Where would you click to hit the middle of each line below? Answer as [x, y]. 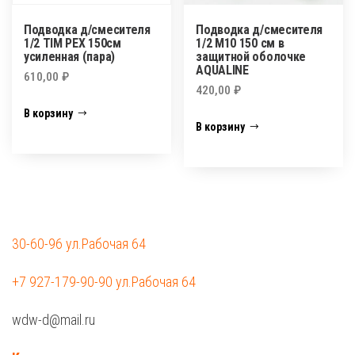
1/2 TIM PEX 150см [73, 43]
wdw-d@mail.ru [53, 320]
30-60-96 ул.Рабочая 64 [79, 244]
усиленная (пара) [69, 56]
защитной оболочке [251, 56]
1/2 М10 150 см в [240, 43]
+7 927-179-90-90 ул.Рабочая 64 [104, 282]
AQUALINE [222, 70]
